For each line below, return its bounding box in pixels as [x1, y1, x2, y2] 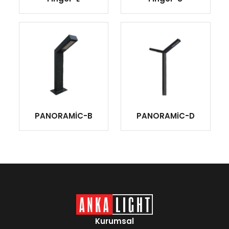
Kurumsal [95, 216, 134, 227]
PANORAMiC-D [136, 110, 195, 122]
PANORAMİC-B [34, 110, 93, 122]
